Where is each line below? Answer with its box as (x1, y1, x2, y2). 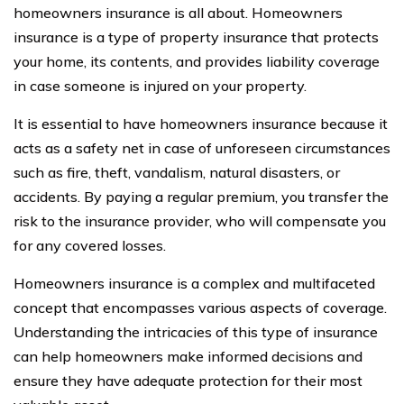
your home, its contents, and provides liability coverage (14, 51, 380, 70)
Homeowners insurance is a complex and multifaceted (14, 273, 375, 292)
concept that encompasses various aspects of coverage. (14, 298, 387, 317)
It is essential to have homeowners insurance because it (14, 114, 388, 133)
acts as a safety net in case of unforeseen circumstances (14, 138, 390, 157)
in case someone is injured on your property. (14, 76, 307, 95)
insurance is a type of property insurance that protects (14, 27, 379, 46)
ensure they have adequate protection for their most (14, 371, 363, 390)
